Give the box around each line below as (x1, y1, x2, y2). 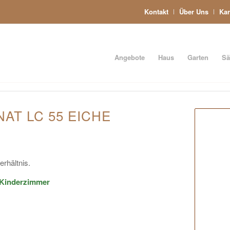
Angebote (114, 52, 145, 62)
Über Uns (179, 7, 208, 16)
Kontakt (144, 7, 168, 16)
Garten (187, 52, 208, 62)
